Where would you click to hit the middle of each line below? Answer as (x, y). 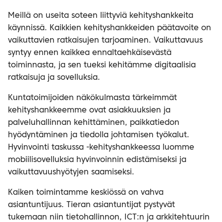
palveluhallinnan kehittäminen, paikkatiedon (94, 123)
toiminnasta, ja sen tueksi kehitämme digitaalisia (102, 65)
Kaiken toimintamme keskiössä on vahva (86, 193)
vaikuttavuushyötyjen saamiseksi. (71, 172)
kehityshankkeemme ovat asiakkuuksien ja (89, 111)
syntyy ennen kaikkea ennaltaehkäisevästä (90, 53)
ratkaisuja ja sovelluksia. (54, 78)
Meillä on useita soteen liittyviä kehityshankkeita (101, 16)
